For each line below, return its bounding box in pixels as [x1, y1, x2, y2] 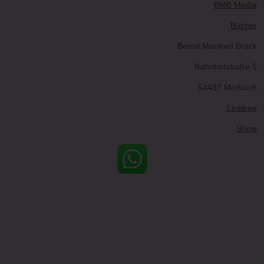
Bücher [230, 20, 257, 30]
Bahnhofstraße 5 [194, 61, 257, 71]
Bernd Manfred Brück [177, 41, 257, 51]
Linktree [226, 103, 257, 113]
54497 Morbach [197, 82, 257, 92]
